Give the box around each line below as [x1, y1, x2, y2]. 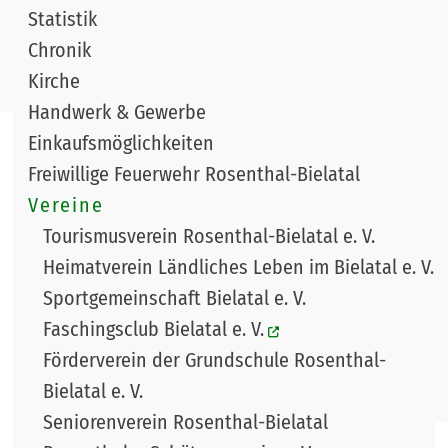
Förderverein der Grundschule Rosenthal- [43, 348, 387, 373]
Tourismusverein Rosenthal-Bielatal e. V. [43, 224, 376, 249]
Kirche [28, 69, 81, 94]
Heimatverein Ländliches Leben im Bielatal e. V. [43, 255, 435, 280]
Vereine [28, 193, 105, 218]
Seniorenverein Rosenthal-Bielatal [43, 410, 329, 435]
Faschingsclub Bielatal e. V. [43, 317, 265, 342]
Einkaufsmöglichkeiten [28, 131, 215, 156]
